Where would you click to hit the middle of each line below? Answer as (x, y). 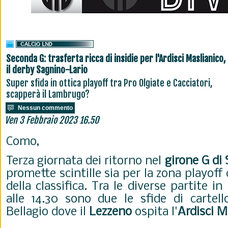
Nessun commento (45, 108)
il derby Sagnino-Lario (47, 70)
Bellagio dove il (48, 212)
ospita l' (155, 212)
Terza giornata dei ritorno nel (85, 161)
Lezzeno (110, 212)
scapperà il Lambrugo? (48, 94)
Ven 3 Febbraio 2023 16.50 (52, 120)
